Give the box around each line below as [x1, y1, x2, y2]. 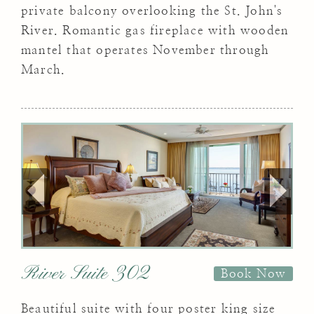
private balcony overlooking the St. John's [21, 5, 283, 18]
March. [21, 64, 66, 76]
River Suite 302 [21, 261, 150, 287]
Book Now [221, 268, 286, 280]
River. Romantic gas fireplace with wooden [21, 25, 289, 37]
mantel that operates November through [21, 44, 270, 57]
